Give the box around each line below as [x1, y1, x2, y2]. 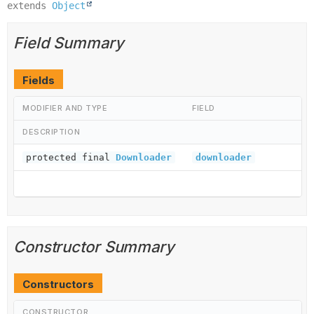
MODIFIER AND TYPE [22, 102, 108, 113]
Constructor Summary [13, 237, 175, 256]
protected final [26, 151, 116, 163]
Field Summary [13, 33, 124, 52]
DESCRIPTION [22, 126, 81, 137]
